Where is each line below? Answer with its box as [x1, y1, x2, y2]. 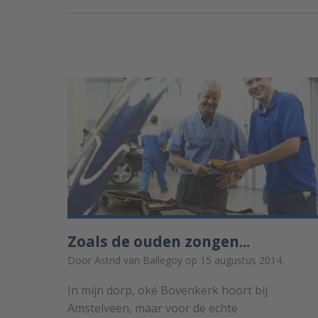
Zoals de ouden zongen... [67, 231, 250, 251]
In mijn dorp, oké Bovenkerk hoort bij [67, 282, 268, 298]
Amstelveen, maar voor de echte [67, 300, 238, 316]
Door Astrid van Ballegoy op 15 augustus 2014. [67, 253, 284, 267]
